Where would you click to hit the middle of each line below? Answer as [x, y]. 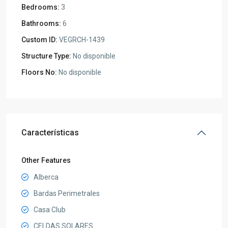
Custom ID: [39, 39]
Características [50, 132]
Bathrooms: [41, 23]
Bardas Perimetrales [67, 193]
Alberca [46, 177]
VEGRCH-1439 [81, 39]
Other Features [46, 160]
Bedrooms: [40, 7]
